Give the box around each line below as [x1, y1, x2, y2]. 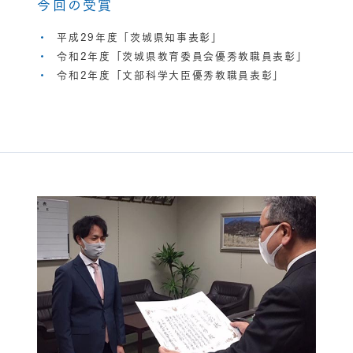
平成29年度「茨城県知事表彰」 [57, 28, 223, 44]
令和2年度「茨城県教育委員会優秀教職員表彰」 [57, 47, 308, 63]
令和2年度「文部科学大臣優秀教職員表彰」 [57, 66, 285, 82]
